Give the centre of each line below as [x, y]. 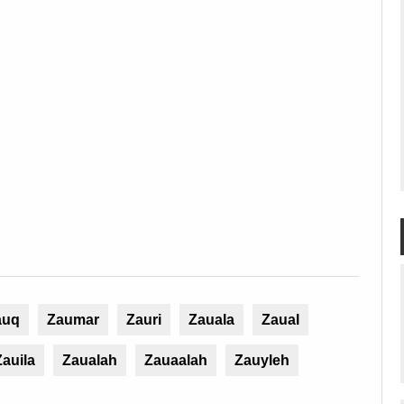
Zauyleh [262, 360]
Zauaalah [176, 360]
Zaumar [73, 320]
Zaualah [90, 360]
